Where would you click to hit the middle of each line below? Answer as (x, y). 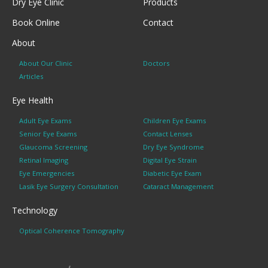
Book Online (36, 22)
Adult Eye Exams (45, 120)
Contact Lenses (167, 133)
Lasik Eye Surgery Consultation (69, 186)
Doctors (156, 63)
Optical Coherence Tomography (72, 230)
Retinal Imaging (44, 160)
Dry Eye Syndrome (173, 147)
